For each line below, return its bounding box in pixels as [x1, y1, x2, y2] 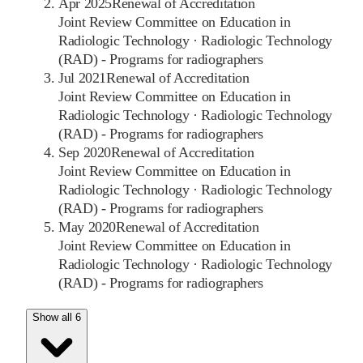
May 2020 [58, 219, 117, 236]
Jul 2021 [58, 70, 107, 87]
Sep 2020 [58, 144, 112, 161]
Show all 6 [32, 311, 81, 324]
